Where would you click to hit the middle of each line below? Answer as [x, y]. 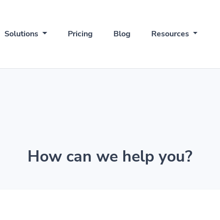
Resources [171, 34]
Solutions [23, 34]
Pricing [80, 34]
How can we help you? [110, 156]
